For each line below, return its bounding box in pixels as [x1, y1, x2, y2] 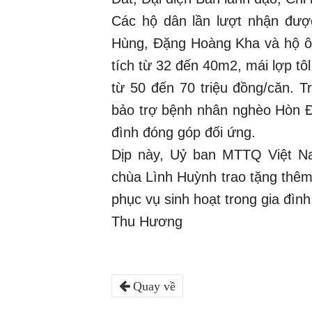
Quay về [130, 280, 175, 293]
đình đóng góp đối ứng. [111, 125, 260, 141]
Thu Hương [111, 214, 182, 230]
